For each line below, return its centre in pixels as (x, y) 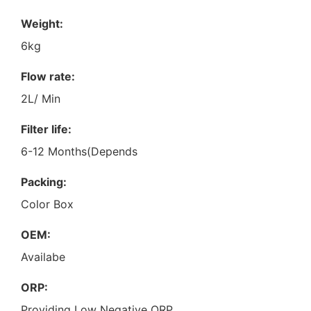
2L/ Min (41, 98)
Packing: (44, 182)
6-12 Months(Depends (79, 151)
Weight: (42, 23)
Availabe (43, 257)
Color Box (47, 204)
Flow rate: (48, 76)
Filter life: (46, 129)
